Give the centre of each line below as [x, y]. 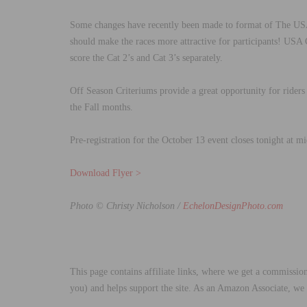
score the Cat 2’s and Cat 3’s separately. [146, 58]
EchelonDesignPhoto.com [233, 206]
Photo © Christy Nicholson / [126, 206]
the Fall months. [101, 107]
